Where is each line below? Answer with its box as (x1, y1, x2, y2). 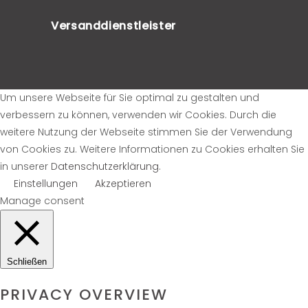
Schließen (7, 256, 47, 267)
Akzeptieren (95, 176, 151, 190)
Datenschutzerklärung (51, 159, 159, 173)
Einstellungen (14, 176, 78, 190)
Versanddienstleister (51, 17, 176, 34)
